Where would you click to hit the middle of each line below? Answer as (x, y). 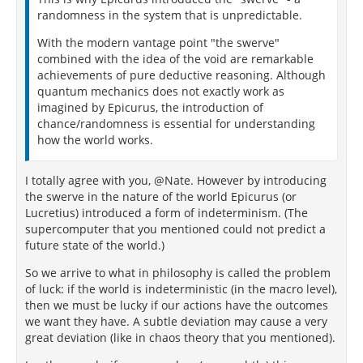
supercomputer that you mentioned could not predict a (175, 229)
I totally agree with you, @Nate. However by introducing (176, 180)
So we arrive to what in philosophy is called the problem (178, 273)
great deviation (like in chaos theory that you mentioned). (180, 337)
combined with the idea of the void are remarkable (175, 59)
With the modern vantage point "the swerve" (158, 43)
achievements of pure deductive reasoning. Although (181, 75)
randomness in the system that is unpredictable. (170, 15)
